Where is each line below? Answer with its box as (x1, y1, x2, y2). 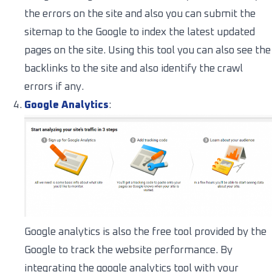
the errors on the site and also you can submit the (24, 8, 256, 19)
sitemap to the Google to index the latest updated (24, 27, 255, 38)
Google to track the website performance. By (24, 245, 233, 256)
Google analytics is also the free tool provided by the (24, 227, 267, 238)
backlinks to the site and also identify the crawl (24, 63, 243, 74)
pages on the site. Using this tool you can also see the (24, 45, 271, 56)
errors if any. (24, 81, 84, 92)
